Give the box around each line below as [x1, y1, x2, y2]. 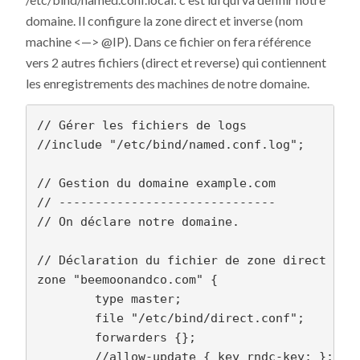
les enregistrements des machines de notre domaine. [26, 76, 309, 92]
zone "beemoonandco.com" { [36, 272, 218, 287]
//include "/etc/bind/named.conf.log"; [36, 137, 305, 152]
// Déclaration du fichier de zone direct [36, 252, 326, 268]
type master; [36, 291, 182, 306]
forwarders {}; [36, 329, 196, 345]
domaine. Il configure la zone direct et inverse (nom [26, 13, 303, 29]
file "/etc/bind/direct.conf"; [36, 310, 305, 325]
